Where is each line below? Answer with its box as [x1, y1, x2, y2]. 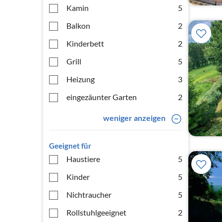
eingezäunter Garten [66, 92, 137, 102]
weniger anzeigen [103, 113, 166, 122]
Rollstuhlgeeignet [66, 208, 126, 217]
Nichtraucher [66, 190, 111, 199]
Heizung [66, 74, 95, 84]
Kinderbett [66, 39, 104, 48]
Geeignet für [49, 141, 91, 150]
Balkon [66, 21, 90, 30]
